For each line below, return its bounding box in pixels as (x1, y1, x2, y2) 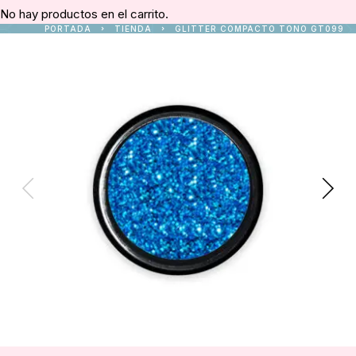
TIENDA (114, 24, 152, 33)
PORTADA (49, 24, 91, 33)
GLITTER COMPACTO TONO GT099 (174, 24, 344, 33)
